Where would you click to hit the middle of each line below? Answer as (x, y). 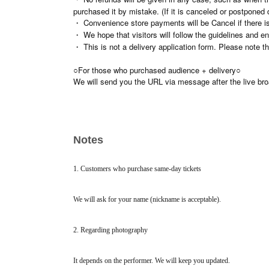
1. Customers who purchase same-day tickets (137, 169)
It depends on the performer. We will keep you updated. (152, 261)
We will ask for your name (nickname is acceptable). (147, 200)
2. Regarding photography (110, 230)
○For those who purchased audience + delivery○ (157, 70)
